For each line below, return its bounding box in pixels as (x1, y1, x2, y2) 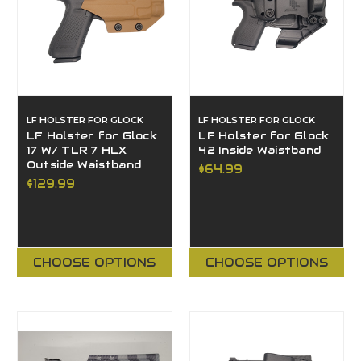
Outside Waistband (26, 158, 142, 172)
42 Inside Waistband (198, 143, 322, 157)
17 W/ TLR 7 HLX (26, 143, 127, 157)
